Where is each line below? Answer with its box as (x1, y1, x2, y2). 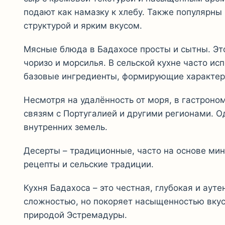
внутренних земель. (24, 122, 107, 132)
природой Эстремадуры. (24, 209, 127, 220)
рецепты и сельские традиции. (24, 159, 154, 169)
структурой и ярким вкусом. (24, 20, 142, 31)
